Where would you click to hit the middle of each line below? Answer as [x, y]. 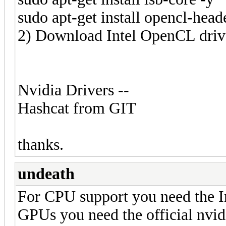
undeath [46, 174]
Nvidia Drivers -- [73, 90]
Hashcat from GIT [77, 108]
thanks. [41, 144]
